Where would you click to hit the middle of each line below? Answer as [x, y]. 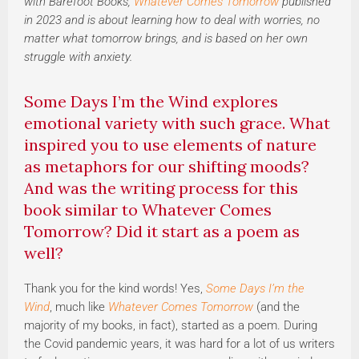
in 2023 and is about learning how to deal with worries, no [172, 20]
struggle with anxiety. [78, 57]
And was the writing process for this [161, 188]
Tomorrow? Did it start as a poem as [162, 232]
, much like [79, 307]
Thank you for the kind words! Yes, [115, 289]
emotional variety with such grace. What [177, 123]
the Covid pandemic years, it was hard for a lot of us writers [179, 344]
